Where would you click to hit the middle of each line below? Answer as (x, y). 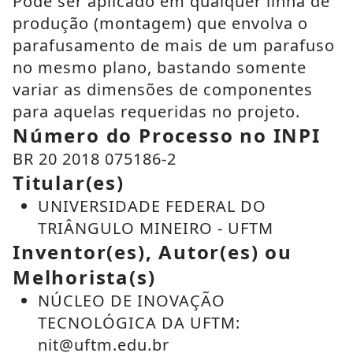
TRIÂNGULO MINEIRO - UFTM (156, 228)
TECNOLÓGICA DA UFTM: (139, 323)
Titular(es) (69, 182)
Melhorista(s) (84, 277)
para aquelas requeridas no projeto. (156, 111)
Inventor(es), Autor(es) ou (152, 252)
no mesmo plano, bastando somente (160, 67)
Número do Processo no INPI (167, 135)
